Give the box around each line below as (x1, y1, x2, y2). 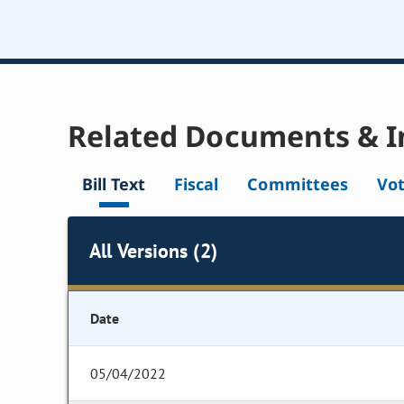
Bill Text (82, 173, 146, 196)
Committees (247, 173, 348, 196)
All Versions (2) (89, 237, 217, 263)
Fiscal (174, 173, 219, 196)
